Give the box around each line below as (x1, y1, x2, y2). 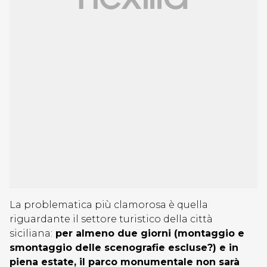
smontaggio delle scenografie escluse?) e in (10, 242, 238, 253)
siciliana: (10, 228, 52, 239)
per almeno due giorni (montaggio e (52, 228, 244, 239)
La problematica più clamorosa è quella (10, 199, 208, 210)
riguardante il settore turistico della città (10, 213, 213, 225)
